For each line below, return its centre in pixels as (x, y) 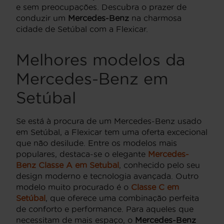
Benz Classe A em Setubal (67, 165)
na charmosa (155, 18)
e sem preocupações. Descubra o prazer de (101, 7)
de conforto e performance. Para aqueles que (105, 209)
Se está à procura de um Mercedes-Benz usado (109, 121)
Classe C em (155, 187)
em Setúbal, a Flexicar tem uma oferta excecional (112, 132)
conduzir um (42, 18)
